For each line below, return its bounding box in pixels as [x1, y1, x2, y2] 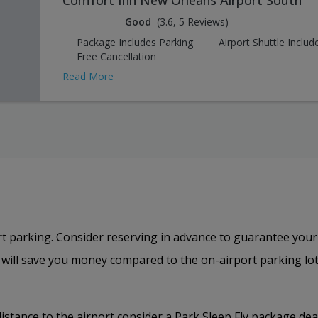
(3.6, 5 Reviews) [157, 14, 229, 28]
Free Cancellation [77, 49, 156, 63]
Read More [62, 69, 114, 83]
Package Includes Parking [77, 35, 193, 49]
